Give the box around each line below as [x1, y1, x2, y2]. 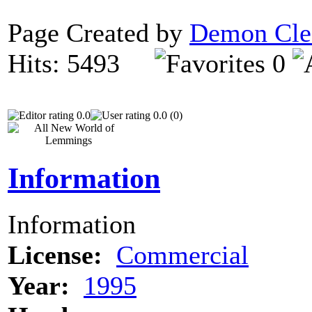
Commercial [116, 240, 249, 270]
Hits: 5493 [8, 48, 155, 78]
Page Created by [8, 17, 189, 47]
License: [8, 240, 102, 270]
